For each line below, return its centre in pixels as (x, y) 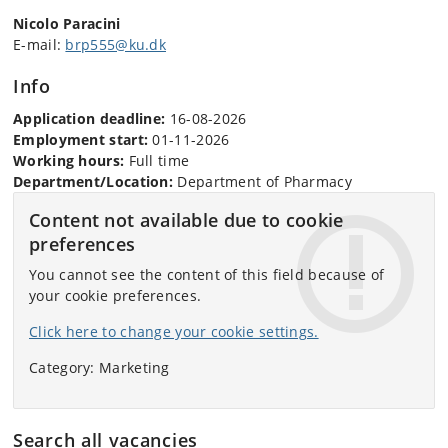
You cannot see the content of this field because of (207, 274)
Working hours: (69, 160)
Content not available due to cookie (186, 219)
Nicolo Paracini (67, 23)
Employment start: (81, 139)
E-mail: (39, 44)
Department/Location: (93, 181)
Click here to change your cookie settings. (174, 331)
